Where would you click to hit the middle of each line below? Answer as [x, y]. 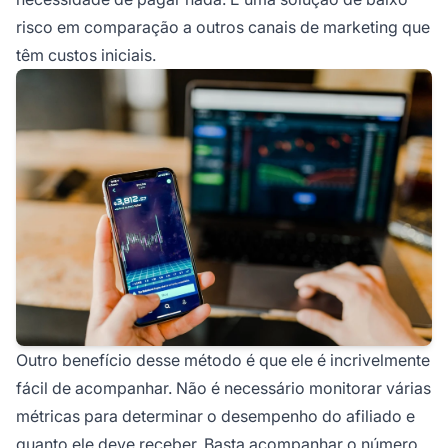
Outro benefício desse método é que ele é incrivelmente [223, 360]
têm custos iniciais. [86, 54]
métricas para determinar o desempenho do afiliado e [215, 416]
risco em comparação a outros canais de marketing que [223, 26]
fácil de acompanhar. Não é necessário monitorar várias [223, 388]
